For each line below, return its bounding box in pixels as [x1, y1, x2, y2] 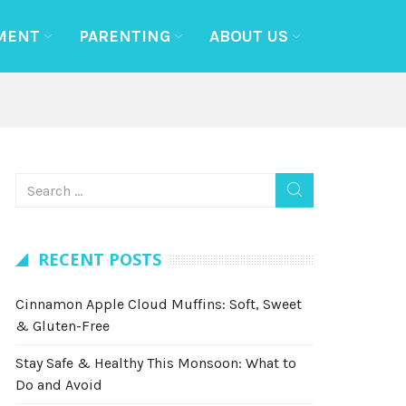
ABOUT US [209, 26, 288, 46]
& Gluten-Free [15, 317, 110, 334]
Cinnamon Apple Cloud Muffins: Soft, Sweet [15, 295, 302, 313]
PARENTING [79, 26, 170, 46]
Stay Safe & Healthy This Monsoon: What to [15, 354, 296, 372]
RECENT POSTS [38, 248, 161, 270]
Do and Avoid [15, 376, 102, 393]
